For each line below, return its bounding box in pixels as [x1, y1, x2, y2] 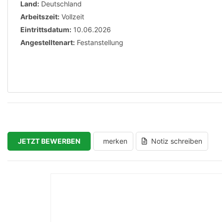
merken [103, 137, 127, 145]
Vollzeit [61, 12, 84, 21]
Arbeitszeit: [20, 12, 59, 21]
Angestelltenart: [20, 38, 75, 47]
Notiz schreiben [151, 137, 202, 145]
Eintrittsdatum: [20, 25, 71, 34]
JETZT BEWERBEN [18, 137, 80, 145]
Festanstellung [77, 38, 123, 47]
